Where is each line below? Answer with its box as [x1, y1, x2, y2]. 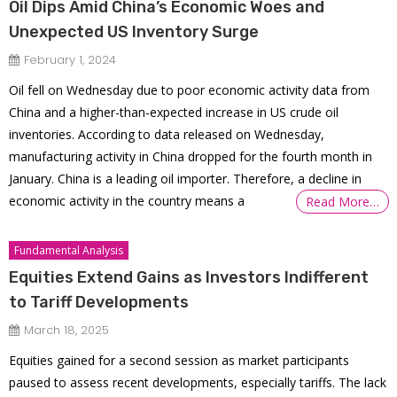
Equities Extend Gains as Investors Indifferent [9, 268, 370, 288]
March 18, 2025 [24, 322, 110, 339]
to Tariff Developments [9, 292, 190, 313]
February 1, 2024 [24, 51, 117, 69]
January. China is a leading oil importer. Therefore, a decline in [9, 170, 362, 188]
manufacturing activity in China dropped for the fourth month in [9, 148, 373, 166]
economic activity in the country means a [9, 192, 245, 210]
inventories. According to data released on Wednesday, [9, 126, 325, 144]
